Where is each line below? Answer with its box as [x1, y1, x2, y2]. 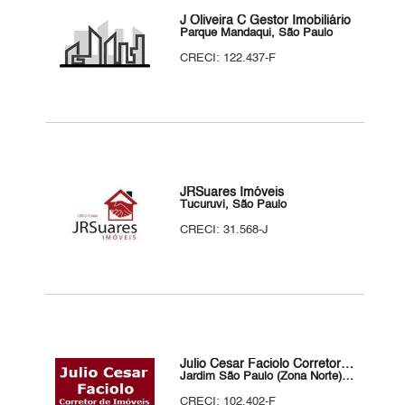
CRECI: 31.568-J [180, 224, 269, 236]
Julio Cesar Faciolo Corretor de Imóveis [341, 358, 354, 371]
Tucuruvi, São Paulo [180, 199, 287, 211]
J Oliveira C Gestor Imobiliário [180, 14, 352, 27]
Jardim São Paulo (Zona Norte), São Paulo [342, 371, 354, 382]
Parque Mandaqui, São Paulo [180, 27, 334, 39]
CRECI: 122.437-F [180, 52, 277, 64]
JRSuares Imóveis [180, 186, 285, 199]
